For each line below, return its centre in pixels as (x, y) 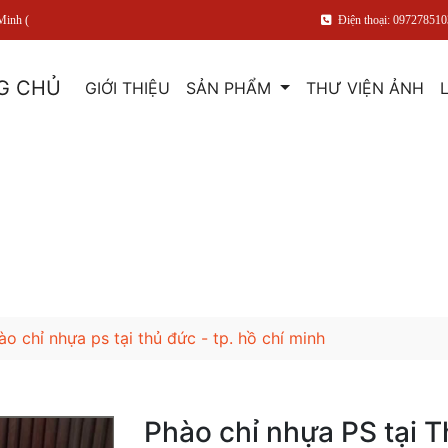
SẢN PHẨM (231, 88)
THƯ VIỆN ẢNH (364, 88)
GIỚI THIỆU (128, 88)
